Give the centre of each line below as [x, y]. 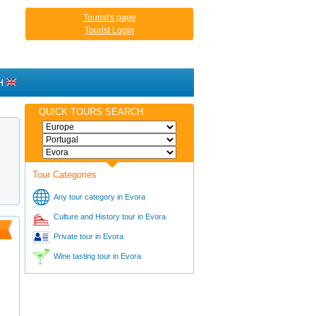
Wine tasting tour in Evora [97, 256]
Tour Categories [65, 175]
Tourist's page [109, 18]
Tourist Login [109, 30]
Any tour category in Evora [99, 197]
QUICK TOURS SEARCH [91, 112]
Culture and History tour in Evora [110, 217]
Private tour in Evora [89, 236]
